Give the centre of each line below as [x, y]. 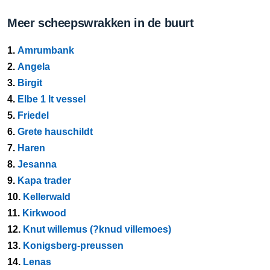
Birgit [30, 83]
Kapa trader [44, 181]
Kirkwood [44, 213]
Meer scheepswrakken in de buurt [101, 23]
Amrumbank [46, 50]
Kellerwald [47, 197]
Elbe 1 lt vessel [52, 99]
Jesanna [37, 164]
